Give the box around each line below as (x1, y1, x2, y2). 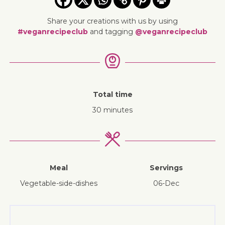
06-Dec (153, 178, 179, 188)
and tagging (88, 27, 135, 36)
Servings (150, 163, 183, 172)
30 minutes (92, 105, 133, 115)
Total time (92, 89, 133, 99)
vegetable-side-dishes (25, 178, 97, 188)
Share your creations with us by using (47, 16, 178, 26)
